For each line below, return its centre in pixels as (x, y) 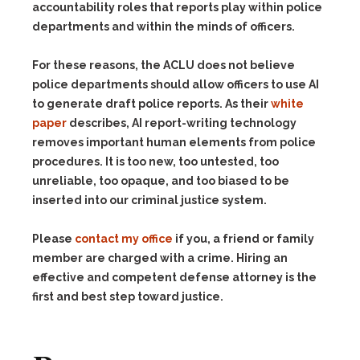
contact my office (124, 239)
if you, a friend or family (243, 239)
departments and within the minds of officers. (164, 27)
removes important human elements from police (174, 142)
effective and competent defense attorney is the (174, 277)
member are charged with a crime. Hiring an (160, 258)
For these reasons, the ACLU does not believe (164, 65)
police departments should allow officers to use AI (176, 84)
